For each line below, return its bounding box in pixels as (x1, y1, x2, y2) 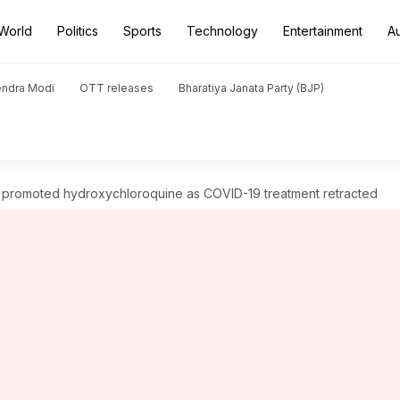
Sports (123, 23, 162, 38)
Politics (57, 23, 98, 38)
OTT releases (79, 81, 154, 95)
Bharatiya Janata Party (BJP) (179, 81, 324, 95)
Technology (187, 23, 258, 38)
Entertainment (283, 23, 362, 38)
